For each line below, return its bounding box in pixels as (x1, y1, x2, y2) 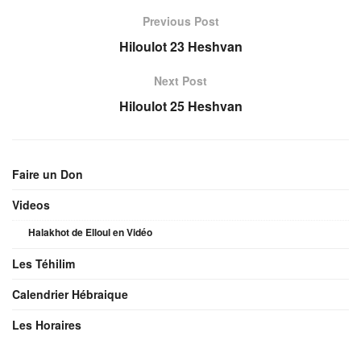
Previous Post (142, 12, 219, 29)
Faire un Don (12, 165, 83, 182)
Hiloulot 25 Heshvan (118, 96, 243, 115)
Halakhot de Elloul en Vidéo (28, 224, 152, 239)
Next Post (154, 72, 207, 89)
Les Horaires (12, 316, 81, 333)
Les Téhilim (12, 255, 75, 272)
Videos (12, 196, 50, 213)
